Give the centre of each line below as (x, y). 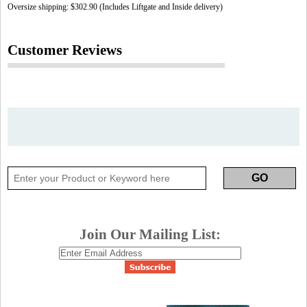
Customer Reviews (65, 50)
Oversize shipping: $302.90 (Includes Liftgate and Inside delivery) (115, 7)
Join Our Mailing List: (150, 234)
